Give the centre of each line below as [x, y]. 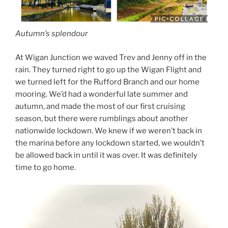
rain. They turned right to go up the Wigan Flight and [108, 69]
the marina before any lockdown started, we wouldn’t [110, 143]
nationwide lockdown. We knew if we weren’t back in [109, 131]
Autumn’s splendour [52, 34]
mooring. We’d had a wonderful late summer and [102, 94]
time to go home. [46, 167]
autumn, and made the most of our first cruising [100, 106]
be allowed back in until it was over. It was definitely [106, 155]
